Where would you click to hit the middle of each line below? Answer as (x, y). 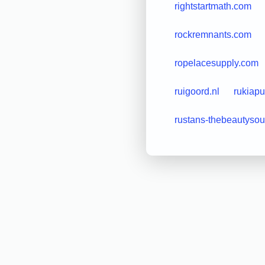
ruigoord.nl (197, 91)
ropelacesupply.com (216, 63)
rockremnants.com (213, 34)
